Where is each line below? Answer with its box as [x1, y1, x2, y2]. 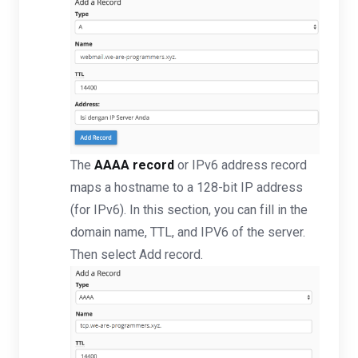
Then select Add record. [70, 247, 203, 263]
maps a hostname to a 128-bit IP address [70, 180, 303, 196]
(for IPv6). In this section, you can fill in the [70, 202, 308, 218]
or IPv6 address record [174, 157, 307, 173]
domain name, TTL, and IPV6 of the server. [70, 225, 305, 241]
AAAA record [94, 157, 174, 173]
